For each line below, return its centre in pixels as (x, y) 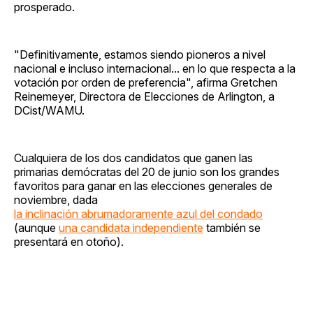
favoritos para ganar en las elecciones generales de (143, 185)
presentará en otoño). (69, 241)
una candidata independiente (131, 227)
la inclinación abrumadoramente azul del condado (138, 213)
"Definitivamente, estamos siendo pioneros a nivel (140, 54)
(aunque (36, 227)
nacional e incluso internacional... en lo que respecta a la (155, 68)
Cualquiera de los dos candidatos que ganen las (133, 158)
